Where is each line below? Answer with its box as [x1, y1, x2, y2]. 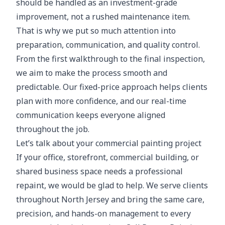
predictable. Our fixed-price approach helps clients [16, 81, 207, 92]
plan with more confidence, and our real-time [16, 95, 186, 106]
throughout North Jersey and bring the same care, [16, 194, 204, 205]
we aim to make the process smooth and [16, 67, 167, 78]
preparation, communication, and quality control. [16, 39, 200, 50]
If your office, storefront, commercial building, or [16, 152, 199, 163]
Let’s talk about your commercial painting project [16, 138, 201, 149]
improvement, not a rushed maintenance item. [16, 11, 190, 22]
